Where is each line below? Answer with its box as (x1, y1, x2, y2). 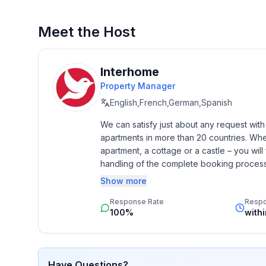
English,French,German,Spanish (110, 97, 232, 107)
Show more (100, 176, 147, 186)
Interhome (100, 65, 159, 79)
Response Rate (110, 197, 164, 206)
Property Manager (100, 81, 175, 91)
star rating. (100, 185, 141, 195)
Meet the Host (38, 23, 135, 40)
